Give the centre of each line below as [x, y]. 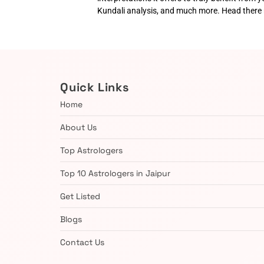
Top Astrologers [91, 150]
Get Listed [80, 196]
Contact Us [82, 242]
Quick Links [95, 87]
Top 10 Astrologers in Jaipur [115, 173]
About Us [78, 127]
